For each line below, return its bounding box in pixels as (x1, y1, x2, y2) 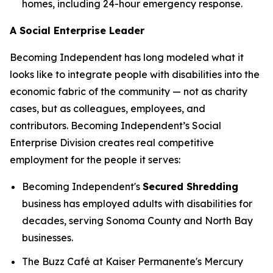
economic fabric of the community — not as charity (10, 85, 247, 98)
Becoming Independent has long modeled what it (10, 51, 244, 64)
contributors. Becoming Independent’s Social (10, 119, 221, 132)
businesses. (22, 232, 73, 244)
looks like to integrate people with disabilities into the (10, 68, 260, 81)
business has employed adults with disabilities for (22, 197, 252, 210)
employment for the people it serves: (10, 154, 180, 166)
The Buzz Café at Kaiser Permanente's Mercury (22, 255, 243, 268)
